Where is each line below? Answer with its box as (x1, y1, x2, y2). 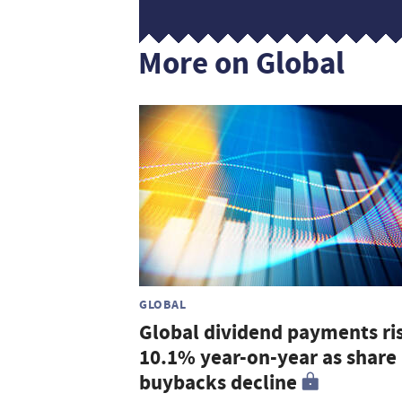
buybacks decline (139, 369, 297, 398)
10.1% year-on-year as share (139, 344, 397, 372)
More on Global (138, 42, 345, 84)
